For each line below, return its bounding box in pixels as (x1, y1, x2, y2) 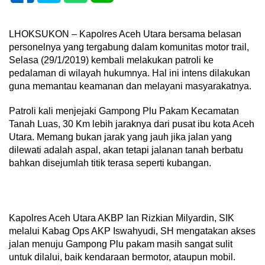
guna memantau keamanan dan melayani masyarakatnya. (9, 81, 251, 91)
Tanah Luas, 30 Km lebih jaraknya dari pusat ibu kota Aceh (9, 119, 254, 129)
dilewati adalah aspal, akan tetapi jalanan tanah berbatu (9, 145, 243, 155)
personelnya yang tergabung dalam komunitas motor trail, (9, 42, 249, 52)
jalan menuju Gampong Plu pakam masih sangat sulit (9, 239, 232, 249)
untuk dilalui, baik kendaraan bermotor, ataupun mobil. (9, 252, 235, 262)
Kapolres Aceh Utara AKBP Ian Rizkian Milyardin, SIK (9, 213, 234, 223)
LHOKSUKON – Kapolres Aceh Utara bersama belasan (9, 29, 241, 39)
